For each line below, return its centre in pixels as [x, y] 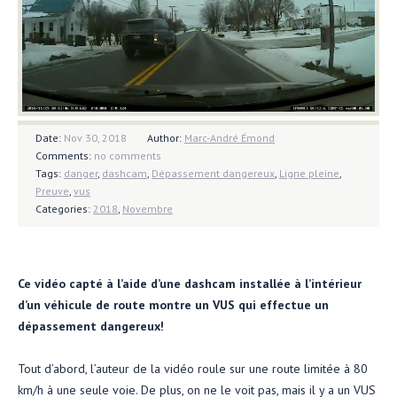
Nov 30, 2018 [95, 137]
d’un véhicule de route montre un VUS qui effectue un [173, 304]
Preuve [52, 191]
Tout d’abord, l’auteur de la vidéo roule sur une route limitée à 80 [193, 368]
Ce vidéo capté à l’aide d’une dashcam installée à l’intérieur [190, 283]
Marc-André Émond [230, 137]
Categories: [64, 208]
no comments [128, 155]
